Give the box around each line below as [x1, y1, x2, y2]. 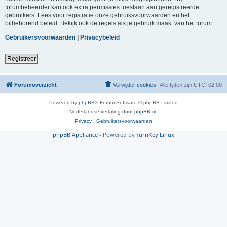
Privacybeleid [80, 33, 120, 41]
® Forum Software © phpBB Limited [95, 99, 178, 105]
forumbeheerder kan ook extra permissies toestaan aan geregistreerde [5, 3, 199, 11]
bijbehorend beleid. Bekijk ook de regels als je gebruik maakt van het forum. [5, 19, 213, 27]
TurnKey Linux [136, 130, 174, 138]
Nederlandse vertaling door [69, 108, 134, 115]
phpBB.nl [134, 108, 156, 115]
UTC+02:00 [194, 81, 222, 88]
